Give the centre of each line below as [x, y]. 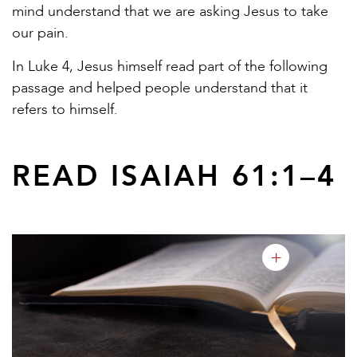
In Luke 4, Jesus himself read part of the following [170, 67]
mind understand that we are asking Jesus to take [170, 12]
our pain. [40, 33]
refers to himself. [65, 110]
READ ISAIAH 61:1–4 [174, 175]
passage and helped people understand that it [160, 88]
